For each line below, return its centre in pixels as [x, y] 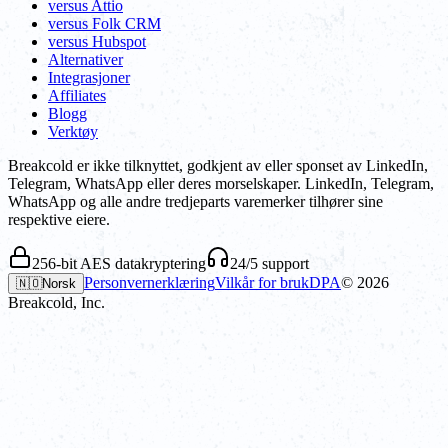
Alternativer [85, 59]
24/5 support [269, 263]
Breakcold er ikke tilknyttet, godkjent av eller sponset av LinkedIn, [218, 165]
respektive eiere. [59, 219]
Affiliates [77, 95]
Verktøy [73, 131]
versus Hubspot [97, 41]
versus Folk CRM [104, 23]
